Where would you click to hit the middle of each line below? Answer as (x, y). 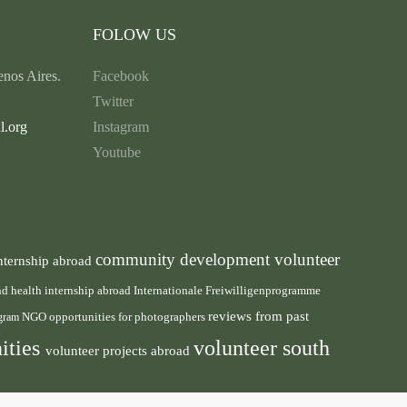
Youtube (117, 153)
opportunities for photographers (129, 318)
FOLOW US (135, 35)
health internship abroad (72, 291)
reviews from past (258, 317)
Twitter (114, 102)
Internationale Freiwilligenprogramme (227, 291)
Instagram (121, 127)
